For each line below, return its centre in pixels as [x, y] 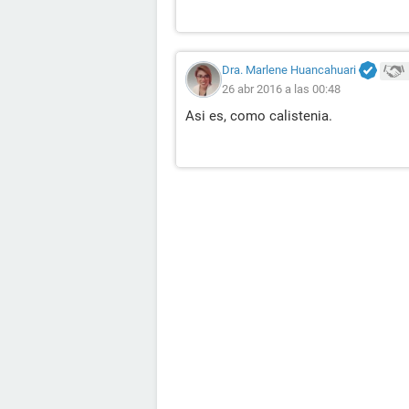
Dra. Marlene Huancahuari [289, 70]
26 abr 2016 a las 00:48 [281, 89]
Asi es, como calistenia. [259, 116]
